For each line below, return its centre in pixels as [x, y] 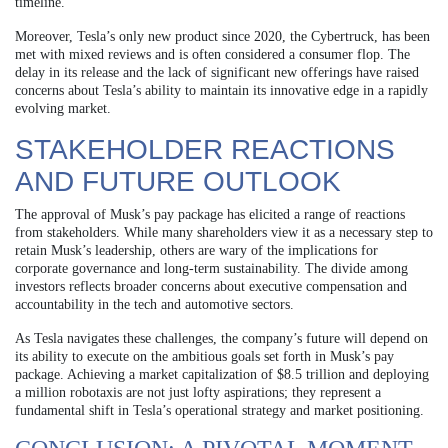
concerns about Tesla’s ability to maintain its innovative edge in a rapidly [221, 90]
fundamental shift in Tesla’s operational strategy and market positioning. [219, 410]
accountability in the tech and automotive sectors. [154, 304]
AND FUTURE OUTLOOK [178, 181]
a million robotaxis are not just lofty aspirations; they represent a [198, 392]
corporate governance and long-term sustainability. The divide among [211, 268]
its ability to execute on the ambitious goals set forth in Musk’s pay [204, 356]
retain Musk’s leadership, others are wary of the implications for [196, 250]
